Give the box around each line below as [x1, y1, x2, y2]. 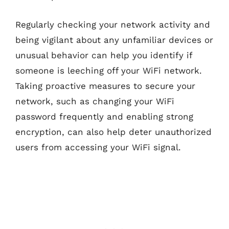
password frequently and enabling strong [15, 111, 193, 122]
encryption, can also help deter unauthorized [15, 126, 212, 137]
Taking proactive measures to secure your [15, 80, 195, 91]
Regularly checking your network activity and [15, 19, 210, 30]
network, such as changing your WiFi [15, 96, 174, 106]
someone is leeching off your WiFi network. [15, 65, 202, 76]
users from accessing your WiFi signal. [15, 142, 181, 152]
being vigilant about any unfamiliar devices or [15, 34, 213, 45]
